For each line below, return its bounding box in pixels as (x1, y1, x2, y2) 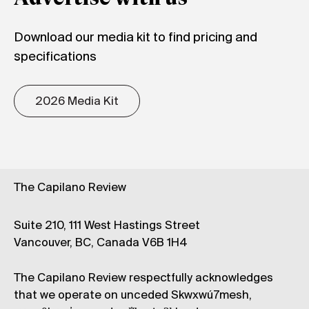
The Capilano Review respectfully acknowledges (14, 271, 273, 285)
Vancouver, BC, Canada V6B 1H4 (14, 236, 188, 250)
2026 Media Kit (35, 94, 119, 108)
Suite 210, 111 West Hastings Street (14, 219, 200, 232)
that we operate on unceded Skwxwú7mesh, (14, 288, 252, 302)
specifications (14, 50, 97, 64)
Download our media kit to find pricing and (14, 30, 257, 45)
